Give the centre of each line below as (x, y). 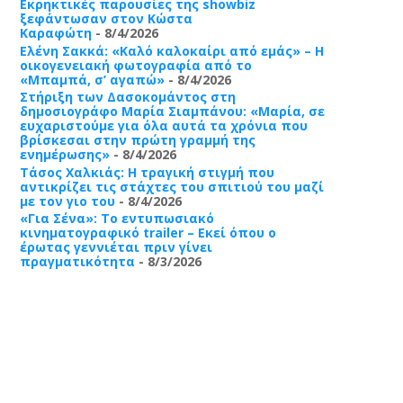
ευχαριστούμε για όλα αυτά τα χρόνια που (163, 125)
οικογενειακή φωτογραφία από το (135, 65)
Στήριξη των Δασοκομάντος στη (127, 97)
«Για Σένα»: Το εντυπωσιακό (116, 218)
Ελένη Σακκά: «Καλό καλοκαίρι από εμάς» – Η (171, 50)
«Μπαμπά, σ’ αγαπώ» (92, 79)
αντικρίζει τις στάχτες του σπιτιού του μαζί (171, 186)
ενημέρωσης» (64, 154)
